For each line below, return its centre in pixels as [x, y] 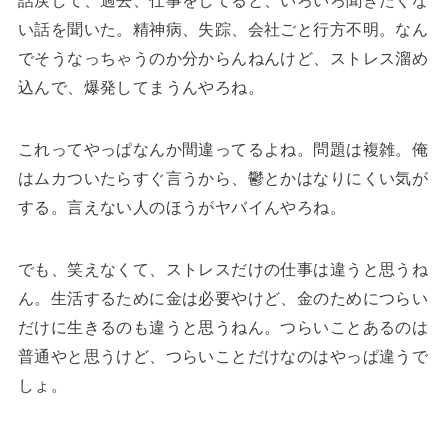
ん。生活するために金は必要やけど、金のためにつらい [223, 297]
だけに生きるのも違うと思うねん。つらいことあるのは [223, 326]
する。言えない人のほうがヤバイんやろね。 [182, 206]
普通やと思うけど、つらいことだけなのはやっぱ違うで [223, 355]
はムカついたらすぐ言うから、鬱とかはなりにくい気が [223, 177]
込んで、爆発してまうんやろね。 [141, 86]
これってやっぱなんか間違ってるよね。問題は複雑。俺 [223, 148]
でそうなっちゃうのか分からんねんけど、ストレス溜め [223, 57]
